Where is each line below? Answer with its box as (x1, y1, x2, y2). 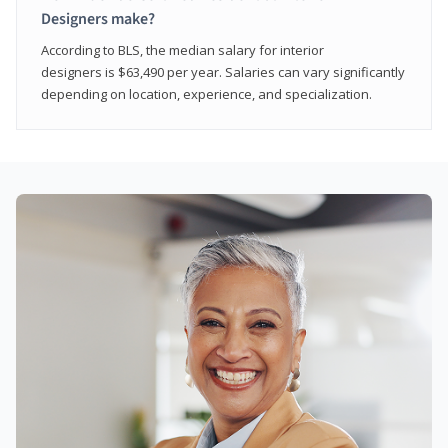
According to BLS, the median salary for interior (41, 40, 324, 59)
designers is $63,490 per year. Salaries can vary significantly (41, 62, 405, 81)
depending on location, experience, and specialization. (41, 84, 372, 103)
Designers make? (41, 7, 155, 30)
